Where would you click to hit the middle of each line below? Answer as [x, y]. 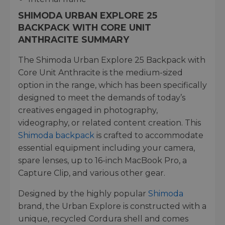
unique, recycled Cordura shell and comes [103, 218]
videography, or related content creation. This [109, 123]
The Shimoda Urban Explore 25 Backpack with [112, 60]
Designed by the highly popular [83, 193]
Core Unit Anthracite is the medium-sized [100, 72]
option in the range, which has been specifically [113, 85]
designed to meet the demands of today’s [102, 97]
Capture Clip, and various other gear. [92, 173]
